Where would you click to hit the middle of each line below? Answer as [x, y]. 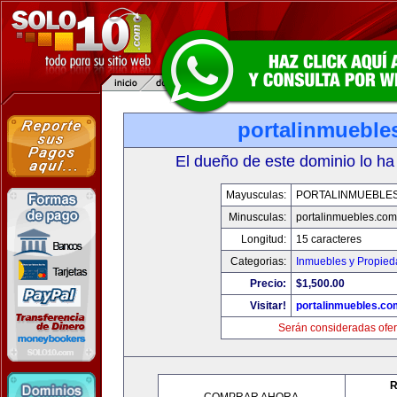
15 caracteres [328, 239]
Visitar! [268, 306]
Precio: [268, 284]
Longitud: [263, 239]
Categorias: [258, 261]
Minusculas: [257, 217]
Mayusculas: [256, 195]
